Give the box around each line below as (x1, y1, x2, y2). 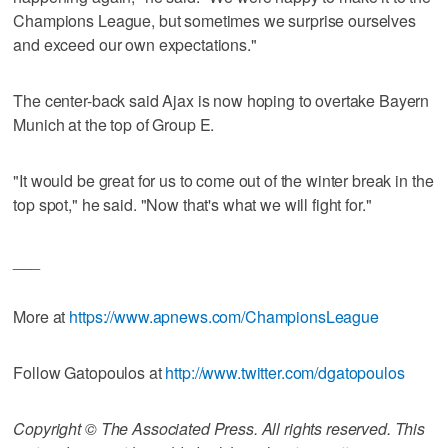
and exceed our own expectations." (13, 32, 257, 56)
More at (13, 304, 70, 328)
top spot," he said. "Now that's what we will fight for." (13, 192, 372, 216)
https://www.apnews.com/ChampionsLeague (69, 304, 379, 328)
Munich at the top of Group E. (13, 112, 215, 136)
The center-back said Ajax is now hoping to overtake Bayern (13, 88, 430, 112)
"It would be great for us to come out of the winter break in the (13, 168, 434, 192)
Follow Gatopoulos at (13, 360, 166, 384)
